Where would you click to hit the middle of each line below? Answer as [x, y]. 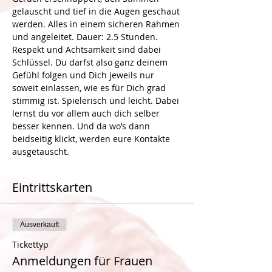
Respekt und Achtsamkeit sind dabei [88, 49]
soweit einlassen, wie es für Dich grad [90, 88]
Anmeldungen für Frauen [82, 261]
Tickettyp [30, 244]
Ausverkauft [39, 225]
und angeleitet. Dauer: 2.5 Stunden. [85, 37]
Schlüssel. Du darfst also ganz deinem [91, 62]
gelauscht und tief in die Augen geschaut [97, 11]
